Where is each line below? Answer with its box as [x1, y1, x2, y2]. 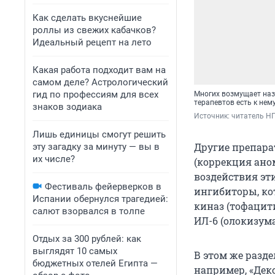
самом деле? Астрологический [33, 77, 168, 88]
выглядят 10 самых [33, 246, 117, 257]
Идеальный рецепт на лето [33, 37, 152, 48]
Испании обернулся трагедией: [33, 193, 168, 204]
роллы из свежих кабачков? [33, 25, 156, 36]
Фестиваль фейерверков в [45, 181, 161, 192]
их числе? [33, 153, 75, 165]
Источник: [194, 112, 231, 121]
